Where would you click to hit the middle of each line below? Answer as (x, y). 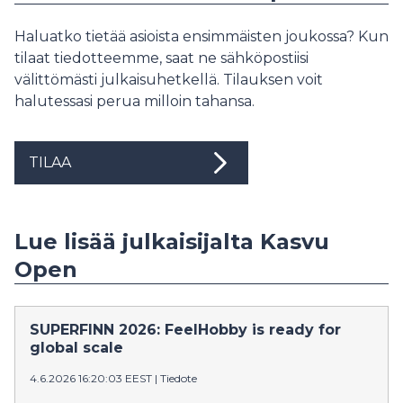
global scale (76, 348)
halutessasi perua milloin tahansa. (134, 101)
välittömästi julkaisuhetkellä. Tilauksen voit (169, 80)
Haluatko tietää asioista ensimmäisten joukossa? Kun (201, 36)
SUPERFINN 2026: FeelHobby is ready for (185, 330)
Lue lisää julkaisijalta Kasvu (172, 242)
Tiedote (179, 378)
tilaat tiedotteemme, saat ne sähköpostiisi (161, 58)
